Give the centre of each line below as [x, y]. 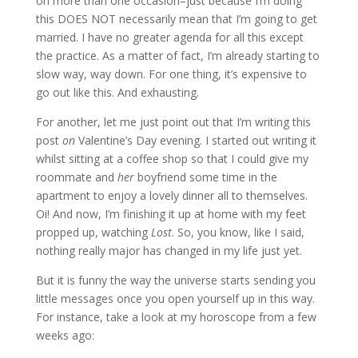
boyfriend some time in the [205, 177]
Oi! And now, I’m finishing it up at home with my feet [171, 214]
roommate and [76, 177]
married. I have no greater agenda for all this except [169, 38]
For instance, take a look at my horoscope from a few [176, 317]
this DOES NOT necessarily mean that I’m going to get [176, 19]
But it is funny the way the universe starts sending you [175, 280]
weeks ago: [65, 336]
